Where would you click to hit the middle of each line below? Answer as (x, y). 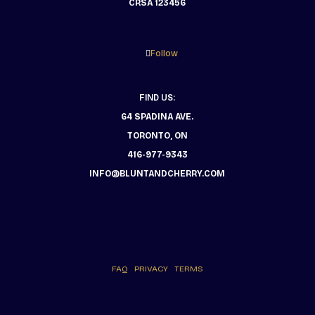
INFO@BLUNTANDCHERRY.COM (157, 173)
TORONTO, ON (157, 135)
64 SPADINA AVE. (157, 116)
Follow (164, 53)
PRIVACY (151, 268)
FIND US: (157, 97)
